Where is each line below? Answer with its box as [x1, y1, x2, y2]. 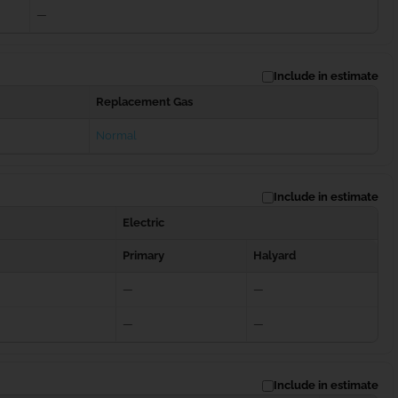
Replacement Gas [95, 95, 193, 109]
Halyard [252, 249, 296, 263]
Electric [122, 216, 164, 230]
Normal [95, 129, 137, 143]
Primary [122, 249, 164, 263]
